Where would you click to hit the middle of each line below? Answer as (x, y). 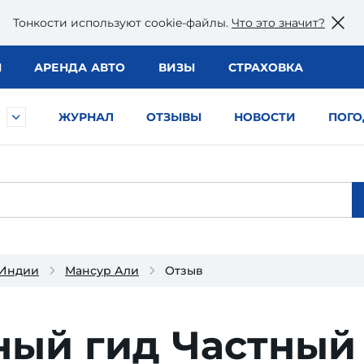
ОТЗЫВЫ (174, 117)
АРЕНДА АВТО (80, 67)
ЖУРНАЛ (86, 117)
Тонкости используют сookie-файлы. (122, 22)
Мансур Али (102, 271)
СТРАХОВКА (265, 67)
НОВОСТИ (265, 117)
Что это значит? (278, 22)
